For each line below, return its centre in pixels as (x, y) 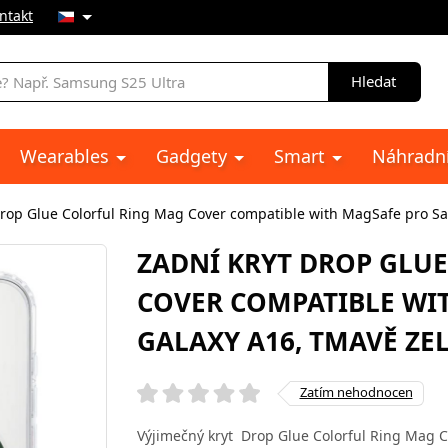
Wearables (67, 156)
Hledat (373, 81)
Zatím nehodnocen (356, 391)
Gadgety (194, 156)
